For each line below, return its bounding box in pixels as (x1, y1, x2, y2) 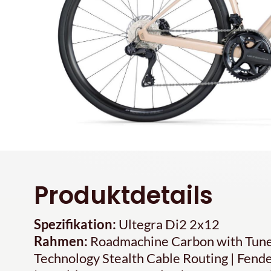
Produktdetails (34, 178, 213, 212)
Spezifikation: (34, 215, 116, 232)
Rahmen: (34, 232, 88, 249)
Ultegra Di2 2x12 (116, 215, 220, 232)
